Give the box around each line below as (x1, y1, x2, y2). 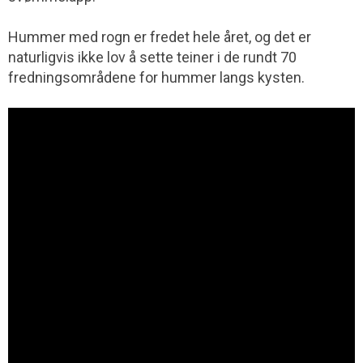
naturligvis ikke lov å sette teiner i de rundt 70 (8, 48, 297, 66)
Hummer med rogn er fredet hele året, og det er (8, 28, 311, 45)
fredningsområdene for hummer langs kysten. (8, 68, 305, 86)
